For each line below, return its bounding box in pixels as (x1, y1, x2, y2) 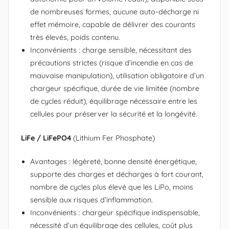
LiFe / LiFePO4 (21, 133, 71, 143)
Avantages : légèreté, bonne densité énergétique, (30, 157, 197, 167)
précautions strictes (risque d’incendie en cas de (30, 58, 193, 67)
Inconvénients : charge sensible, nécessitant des (30, 45, 192, 55)
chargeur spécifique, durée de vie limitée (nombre (30, 83, 199, 93)
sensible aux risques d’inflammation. (30, 195, 153, 205)
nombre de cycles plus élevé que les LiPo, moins (30, 182, 193, 192)
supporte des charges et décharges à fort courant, (30, 170, 203, 179)
